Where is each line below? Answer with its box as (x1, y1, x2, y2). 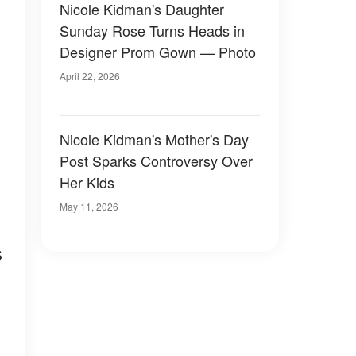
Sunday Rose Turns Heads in (60, 20, 245, 41)
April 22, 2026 (60, 69, 120, 83)
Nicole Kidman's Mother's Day (60, 129, 249, 149)
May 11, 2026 (60, 199, 118, 213)
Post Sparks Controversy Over (60, 150, 253, 171)
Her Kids (60, 172, 114, 192)
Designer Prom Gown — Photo (60, 41, 256, 62)
